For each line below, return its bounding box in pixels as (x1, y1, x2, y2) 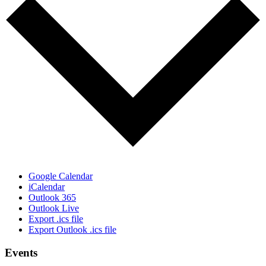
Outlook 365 (28, 192, 76, 203)
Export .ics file (28, 214, 83, 224)
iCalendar (28, 182, 65, 192)
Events (5, 246, 37, 259)
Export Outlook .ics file (28, 224, 116, 235)
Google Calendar (28, 171, 93, 182)
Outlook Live (28, 203, 79, 214)
